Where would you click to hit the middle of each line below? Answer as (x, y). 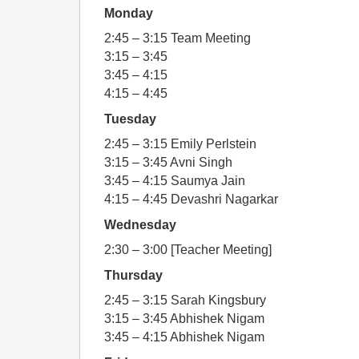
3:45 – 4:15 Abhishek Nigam (184, 337)
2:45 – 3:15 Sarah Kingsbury (185, 301)
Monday (129, 13)
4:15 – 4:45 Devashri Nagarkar (191, 200)
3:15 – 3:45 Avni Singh (168, 163)
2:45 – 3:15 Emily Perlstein (180, 144)
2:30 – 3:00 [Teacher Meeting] (188, 250)
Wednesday (140, 224)
